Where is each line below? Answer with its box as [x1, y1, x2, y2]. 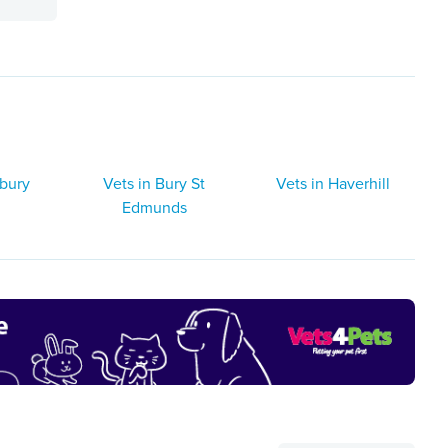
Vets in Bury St [103, 173, 206, 194]
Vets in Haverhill [276, 173, 391, 194]
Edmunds [121, 197, 187, 218]
